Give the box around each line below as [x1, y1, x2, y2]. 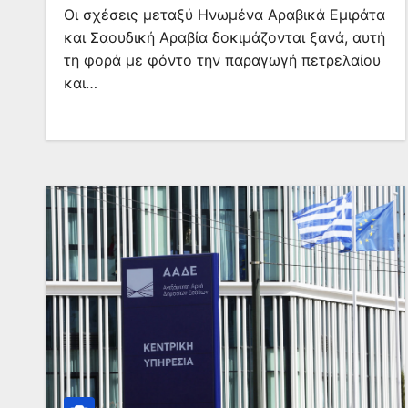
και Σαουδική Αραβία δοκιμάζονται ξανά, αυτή [64, 28, 385, 46]
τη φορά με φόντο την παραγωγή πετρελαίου [64, 51, 381, 69]
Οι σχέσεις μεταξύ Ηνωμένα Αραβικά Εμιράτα [64, 5, 385, 24]
